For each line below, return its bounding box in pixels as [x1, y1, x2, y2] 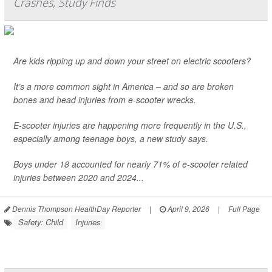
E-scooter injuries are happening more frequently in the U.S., [13, 119, 246, 132]
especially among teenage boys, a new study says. [13, 132, 208, 145]
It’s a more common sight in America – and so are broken [13, 80, 234, 93]
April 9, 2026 [166, 203, 209, 214]
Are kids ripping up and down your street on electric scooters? [13, 55, 251, 67]
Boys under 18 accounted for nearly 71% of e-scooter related [13, 158, 248, 171]
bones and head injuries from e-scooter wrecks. [13, 93, 196, 106]
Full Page [228, 203, 260, 214]
